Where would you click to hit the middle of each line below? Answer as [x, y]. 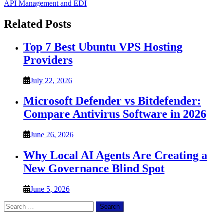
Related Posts [37, 24]
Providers [48, 60]
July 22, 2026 [51, 80]
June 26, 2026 [52, 135]
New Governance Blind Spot [94, 169]
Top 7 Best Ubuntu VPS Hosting [103, 46]
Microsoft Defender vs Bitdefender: [112, 101]
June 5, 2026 [50, 189]
